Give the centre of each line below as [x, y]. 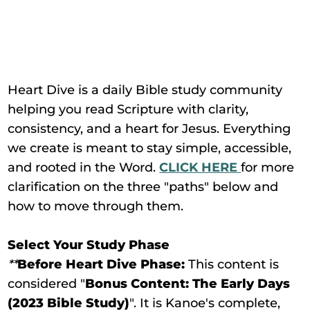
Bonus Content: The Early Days [188, 284]
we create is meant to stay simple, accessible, [150, 148]
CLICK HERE [200, 167]
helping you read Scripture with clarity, [128, 109]
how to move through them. [96, 206]
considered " [47, 284]
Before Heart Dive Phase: [101, 264]
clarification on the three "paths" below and [143, 187]
